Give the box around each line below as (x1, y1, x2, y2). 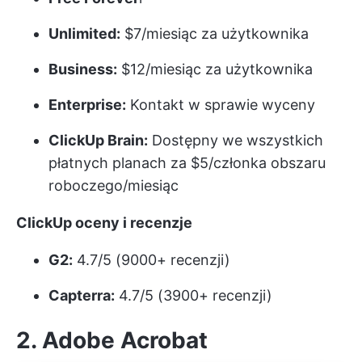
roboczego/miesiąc (48, 176, 179, 194)
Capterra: (48, 286, 115, 304)
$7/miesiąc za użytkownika (120, 24, 309, 42)
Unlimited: (48, 24, 120, 42)
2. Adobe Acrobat (16, 326, 208, 354)
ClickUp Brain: (48, 131, 148, 149)
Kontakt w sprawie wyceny (126, 95, 315, 113)
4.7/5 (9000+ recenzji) (73, 250, 230, 268)
